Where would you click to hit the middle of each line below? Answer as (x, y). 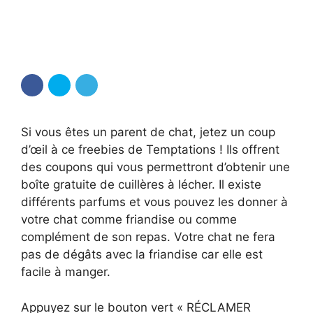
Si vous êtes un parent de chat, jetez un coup (148, 132)
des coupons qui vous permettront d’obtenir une (155, 167)
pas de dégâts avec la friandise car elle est (142, 254)
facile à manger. (66, 272)
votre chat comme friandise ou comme (129, 219)
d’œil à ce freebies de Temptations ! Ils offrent (150, 150)
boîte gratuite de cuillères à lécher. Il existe (141, 184)
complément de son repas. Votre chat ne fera (148, 237)
